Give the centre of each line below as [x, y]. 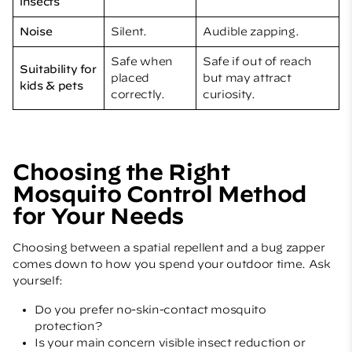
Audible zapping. [251, 31]
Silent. [129, 31]
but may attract [247, 77]
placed [130, 77]
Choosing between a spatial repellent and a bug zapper [169, 247]
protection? [68, 326]
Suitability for [58, 69]
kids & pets [51, 85]
